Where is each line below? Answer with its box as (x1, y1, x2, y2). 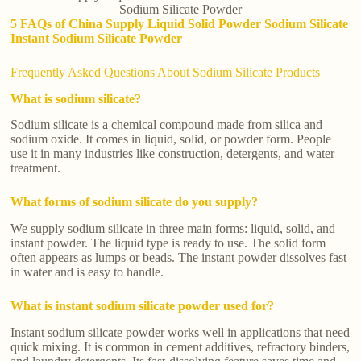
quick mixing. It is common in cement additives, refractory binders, (10, 340, 351, 355)
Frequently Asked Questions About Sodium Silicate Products (10, 64, 321, 79)
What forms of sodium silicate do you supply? (10, 195, 259, 210)
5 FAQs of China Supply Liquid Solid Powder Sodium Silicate (10, 16, 349, 31)
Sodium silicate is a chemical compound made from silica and (10, 118, 323, 132)
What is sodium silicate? (10, 91, 142, 106)
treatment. (10, 161, 61, 176)
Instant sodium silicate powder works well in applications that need (10, 326, 351, 340)
